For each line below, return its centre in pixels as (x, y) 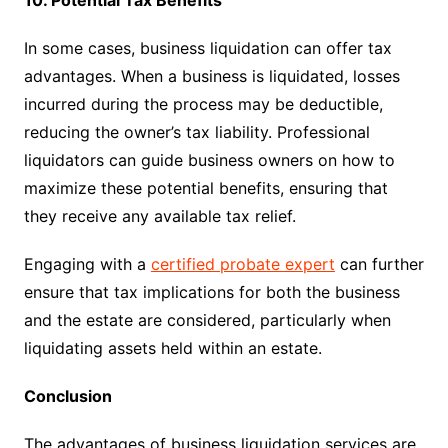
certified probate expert (242, 264)
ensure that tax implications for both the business (211, 292)
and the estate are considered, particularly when (207, 320)
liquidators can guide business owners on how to (209, 160)
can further (379, 264)
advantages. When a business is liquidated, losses (211, 76)
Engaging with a (87, 264)
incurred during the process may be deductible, (203, 104)
